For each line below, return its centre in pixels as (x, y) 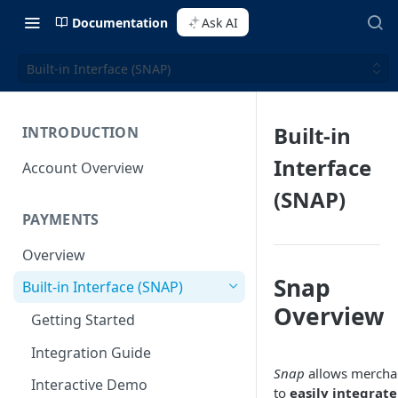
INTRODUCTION (80, 132)
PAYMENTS (61, 219)
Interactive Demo (89, 385)
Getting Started (83, 320)
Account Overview (83, 167)
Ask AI (220, 22)
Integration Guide (91, 352)
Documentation (120, 22)
